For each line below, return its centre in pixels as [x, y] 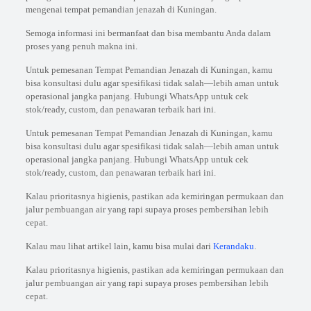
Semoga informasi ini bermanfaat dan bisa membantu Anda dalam [148, 33]
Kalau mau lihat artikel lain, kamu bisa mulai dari [119, 246]
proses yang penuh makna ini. [81, 46]
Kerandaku [233, 246]
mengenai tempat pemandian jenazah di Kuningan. [121, 9]
